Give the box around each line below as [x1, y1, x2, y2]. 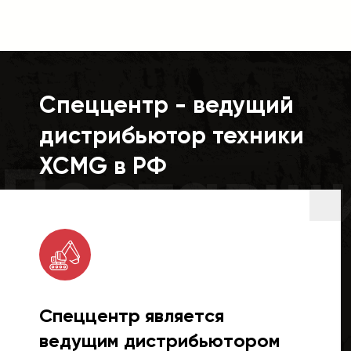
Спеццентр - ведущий [39, 91, 294, 119]
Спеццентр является [39, 304, 224, 327]
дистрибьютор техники [39, 121, 304, 150]
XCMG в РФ [39, 152, 167, 180]
